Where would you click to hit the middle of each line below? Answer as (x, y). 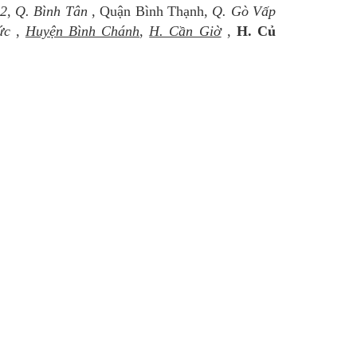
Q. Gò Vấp (244, 12)
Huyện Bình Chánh (82, 31)
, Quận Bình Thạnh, (150, 12)
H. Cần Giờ (185, 31)
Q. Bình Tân (51, 12)
